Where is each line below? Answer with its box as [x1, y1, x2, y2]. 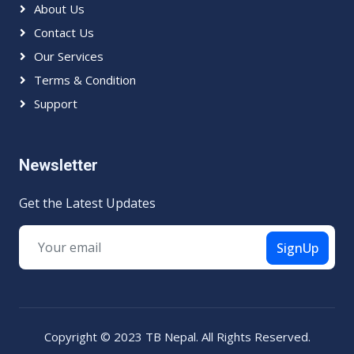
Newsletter [19, 156, 98, 175]
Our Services [34, 48, 104, 64]
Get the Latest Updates [19, 194, 156, 212]
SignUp [277, 239, 318, 257]
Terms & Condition [34, 72, 136, 88]
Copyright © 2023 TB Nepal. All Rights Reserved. [43, 329, 311, 345]
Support [34, 96, 77, 111]
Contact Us [34, 24, 94, 40]
